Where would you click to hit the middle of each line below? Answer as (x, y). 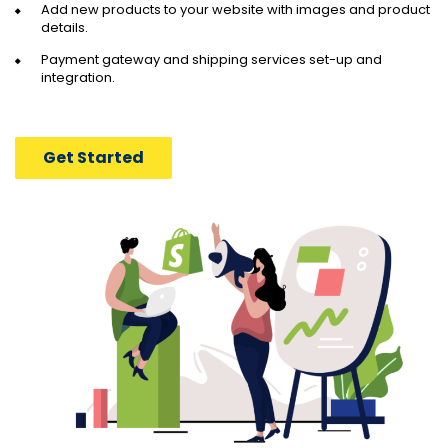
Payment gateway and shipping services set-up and (211, 60)
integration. (78, 78)
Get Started (93, 158)
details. (64, 28)
